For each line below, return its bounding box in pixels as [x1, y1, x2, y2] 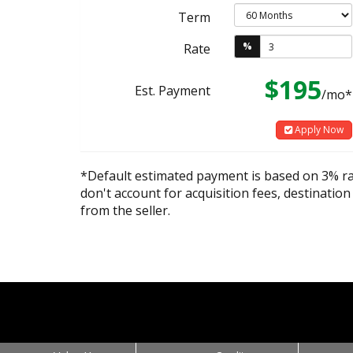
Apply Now [292, 123, 344, 136]
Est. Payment [135, 82, 210, 99]
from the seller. [80, 202, 170, 219]
